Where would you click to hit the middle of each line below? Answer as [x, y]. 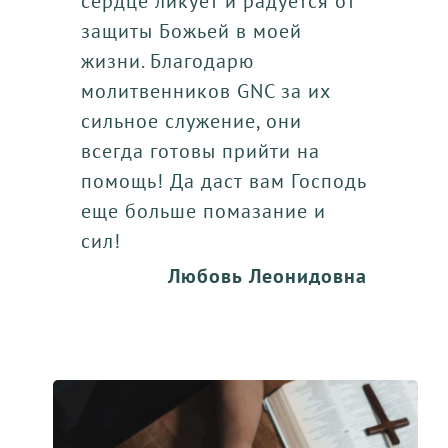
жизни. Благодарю [167, 60]
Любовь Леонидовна [268, 275]
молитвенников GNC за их [205, 90]
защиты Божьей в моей [191, 30]
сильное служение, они [191, 120]
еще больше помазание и [203, 210]
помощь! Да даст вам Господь [223, 180]
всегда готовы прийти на [200, 150]
